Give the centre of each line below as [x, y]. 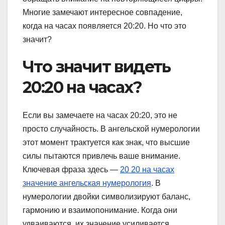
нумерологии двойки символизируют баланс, [106, 197]
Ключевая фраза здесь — [71, 170]
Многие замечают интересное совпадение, [102, 12]
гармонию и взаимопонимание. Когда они [100, 210]
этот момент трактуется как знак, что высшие [106, 143]
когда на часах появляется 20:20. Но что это [104, 26]
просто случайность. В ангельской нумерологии [111, 129]
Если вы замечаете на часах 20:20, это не [100, 116]
